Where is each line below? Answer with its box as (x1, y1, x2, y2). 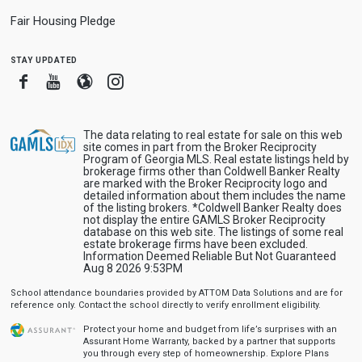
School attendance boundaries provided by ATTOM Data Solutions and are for (10, 288, 343, 298)
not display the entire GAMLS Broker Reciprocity (82, 213, 326, 226)
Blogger (91, 71, 149, 90)
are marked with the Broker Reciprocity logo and (82, 177, 327, 190)
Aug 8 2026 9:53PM (82, 262, 183, 275)
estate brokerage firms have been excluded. (82, 238, 308, 250)
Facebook (30, 71, 103, 90)
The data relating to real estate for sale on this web (82, 128, 343, 141)
